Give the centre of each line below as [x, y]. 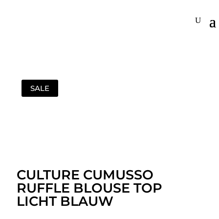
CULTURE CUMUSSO [85, 175]
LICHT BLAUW [65, 201]
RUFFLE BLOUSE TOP [89, 188]
